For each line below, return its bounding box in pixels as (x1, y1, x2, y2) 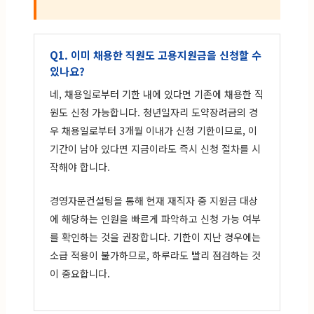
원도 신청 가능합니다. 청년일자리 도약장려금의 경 (50, 104, 258, 119)
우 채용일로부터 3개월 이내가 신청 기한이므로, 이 (50, 123, 257, 137)
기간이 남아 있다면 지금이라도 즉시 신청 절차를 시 (50, 141, 261, 156)
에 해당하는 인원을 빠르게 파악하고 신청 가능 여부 (50, 211, 261, 226)
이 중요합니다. (50, 266, 110, 280)
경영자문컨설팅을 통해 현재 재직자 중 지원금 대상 (50, 193, 258, 207)
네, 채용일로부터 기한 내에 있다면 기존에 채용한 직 (50, 86, 264, 101)
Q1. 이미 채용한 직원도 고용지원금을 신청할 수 (50, 47, 261, 62)
